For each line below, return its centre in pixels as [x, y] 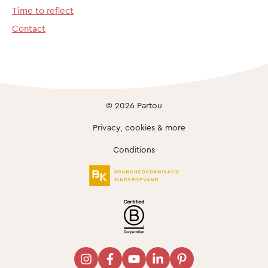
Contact [29, 28]
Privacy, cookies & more [139, 127]
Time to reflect [43, 10]
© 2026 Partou [134, 105]
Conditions [134, 149]
